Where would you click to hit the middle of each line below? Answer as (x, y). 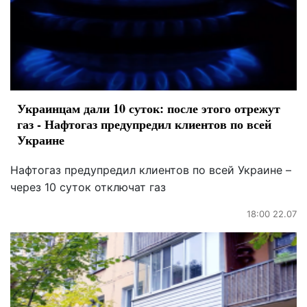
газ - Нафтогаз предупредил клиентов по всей (144, 124)
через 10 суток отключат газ (88, 187)
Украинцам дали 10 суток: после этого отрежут (149, 109)
